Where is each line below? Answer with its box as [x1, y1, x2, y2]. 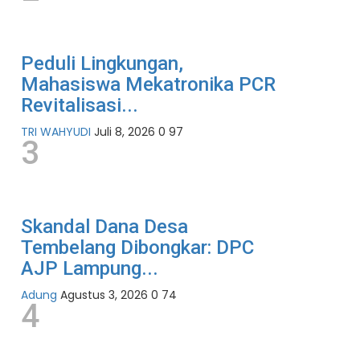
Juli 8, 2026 [94, 124, 155, 141]
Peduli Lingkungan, [21, 52, 183, 76]
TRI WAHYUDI [21, 124, 91, 141]
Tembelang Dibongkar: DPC [21, 236, 254, 260]
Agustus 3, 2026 [60, 287, 148, 304]
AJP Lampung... [21, 257, 158, 280]
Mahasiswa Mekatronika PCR [21, 73, 276, 96]
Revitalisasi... [21, 94, 138, 117]
